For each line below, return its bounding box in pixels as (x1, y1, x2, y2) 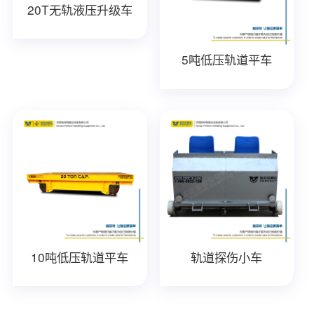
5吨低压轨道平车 (181, 50, 272, 69)
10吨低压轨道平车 (31, 247, 129, 266)
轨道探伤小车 (191, 247, 263, 266)
